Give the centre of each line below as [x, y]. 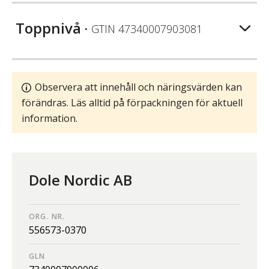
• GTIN [100, 29]
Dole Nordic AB [80, 180]
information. [50, 118]
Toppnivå [48, 28]
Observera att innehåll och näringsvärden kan [138, 87]
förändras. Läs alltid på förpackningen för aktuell [132, 102]
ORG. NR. [47, 216]
